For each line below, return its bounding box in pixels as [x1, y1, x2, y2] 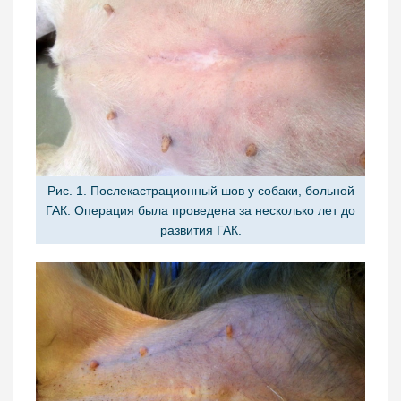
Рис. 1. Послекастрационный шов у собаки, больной [47, 183, 354, 198]
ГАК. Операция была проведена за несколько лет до [46, 202, 355, 218]
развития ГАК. [159, 222, 242, 237]
